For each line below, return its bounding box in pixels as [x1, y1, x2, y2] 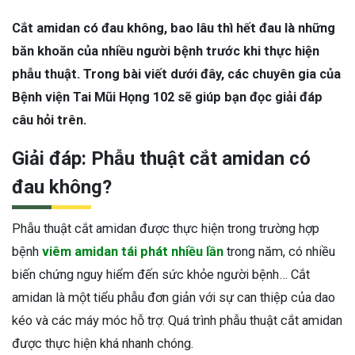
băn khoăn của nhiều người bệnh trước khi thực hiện [12, 44, 319, 59]
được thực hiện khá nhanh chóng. [12, 336, 193, 351]
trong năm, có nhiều [223, 244, 335, 259]
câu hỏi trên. [12, 113, 90, 128]
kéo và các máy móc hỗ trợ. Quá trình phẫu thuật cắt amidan [12, 313, 342, 328]
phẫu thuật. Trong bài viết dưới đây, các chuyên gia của [12, 67, 341, 82]
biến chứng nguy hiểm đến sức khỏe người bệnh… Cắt [12, 267, 310, 282]
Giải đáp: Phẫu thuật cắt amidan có [12, 147, 311, 170]
